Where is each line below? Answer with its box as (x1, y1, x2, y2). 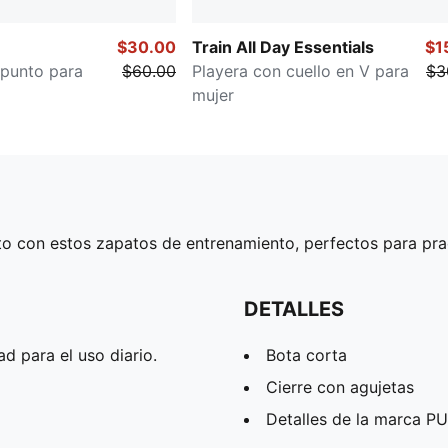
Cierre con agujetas (266, 377, 414, 398)
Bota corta (266, 345, 347, 366)
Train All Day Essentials (192, 37, 374, 58)
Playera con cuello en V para (192, 61, 409, 82)
